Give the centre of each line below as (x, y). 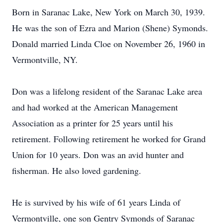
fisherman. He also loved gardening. (77, 170)
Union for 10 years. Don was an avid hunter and (98, 155)
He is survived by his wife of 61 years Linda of (96, 202)
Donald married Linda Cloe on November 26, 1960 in (109, 44)
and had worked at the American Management (95, 107)
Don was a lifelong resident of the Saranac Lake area (107, 91)
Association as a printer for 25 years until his (92, 123)
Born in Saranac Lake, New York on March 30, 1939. (109, 12)
